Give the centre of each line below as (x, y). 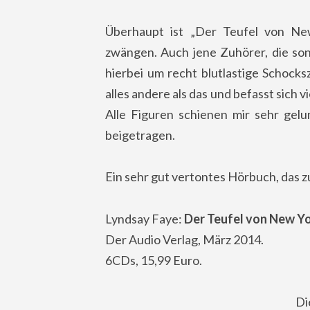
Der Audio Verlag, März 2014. (184, 239)
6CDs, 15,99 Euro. (154, 260)
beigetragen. (140, 135)
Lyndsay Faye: (145, 218)
